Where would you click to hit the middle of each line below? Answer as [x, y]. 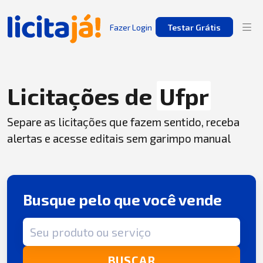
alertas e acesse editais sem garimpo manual [119, 138]
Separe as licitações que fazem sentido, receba [123, 122]
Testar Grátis [194, 27]
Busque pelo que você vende [123, 200]
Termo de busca [56, 224]
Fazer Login [131, 27]
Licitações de [82, 96]
